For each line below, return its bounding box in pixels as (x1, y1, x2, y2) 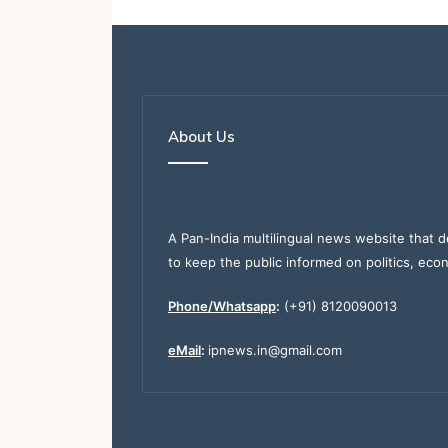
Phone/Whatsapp (168, 297, 276, 314)
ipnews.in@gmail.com (208, 341, 342, 358)
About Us (168, 126, 235, 146)
